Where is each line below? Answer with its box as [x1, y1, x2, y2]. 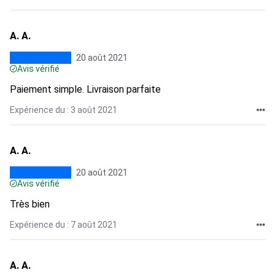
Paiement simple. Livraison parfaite [10, 83, 161, 95]
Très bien [10, 198, 50, 210]
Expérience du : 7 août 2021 [10, 220, 117, 230]
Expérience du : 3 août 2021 [10, 105, 117, 115]
